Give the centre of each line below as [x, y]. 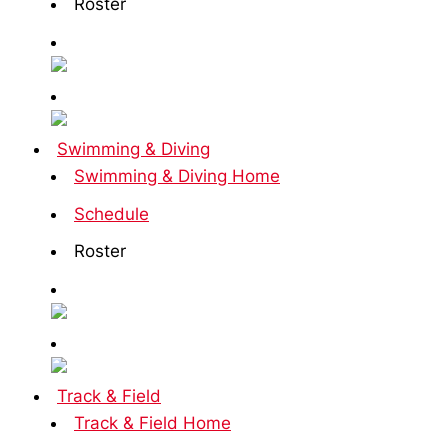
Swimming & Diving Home [177, 176]
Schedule [111, 213]
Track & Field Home [152, 423]
